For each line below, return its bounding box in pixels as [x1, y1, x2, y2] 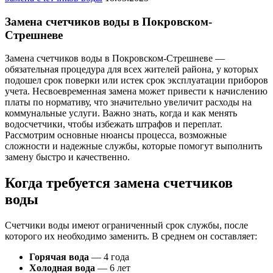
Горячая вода [29, 252, 89, 263]
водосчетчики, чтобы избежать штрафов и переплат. [5, 119, 222, 130]
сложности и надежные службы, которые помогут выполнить [5, 141, 262, 152]
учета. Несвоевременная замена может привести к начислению [5, 86, 268, 97]
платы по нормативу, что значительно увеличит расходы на [5, 97, 252, 108]
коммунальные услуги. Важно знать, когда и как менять [5, 108, 237, 119]
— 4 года [89, 252, 129, 263]
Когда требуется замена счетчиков [5, 175, 233, 191]
